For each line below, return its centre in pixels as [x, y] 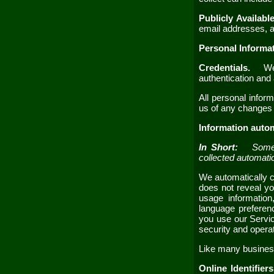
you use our [224, 219]
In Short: [221, 147]
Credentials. [228, 68]
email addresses [232, 28]
